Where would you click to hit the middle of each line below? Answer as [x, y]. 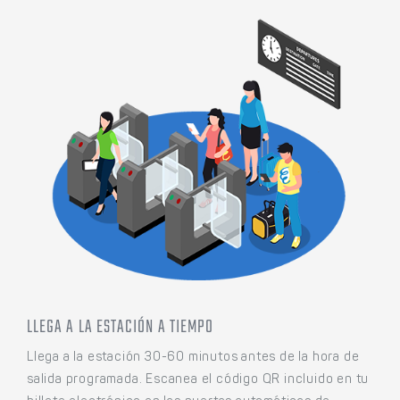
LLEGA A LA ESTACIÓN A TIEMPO [121, 328]
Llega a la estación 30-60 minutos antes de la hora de [193, 358]
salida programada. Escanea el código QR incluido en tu [198, 381]
